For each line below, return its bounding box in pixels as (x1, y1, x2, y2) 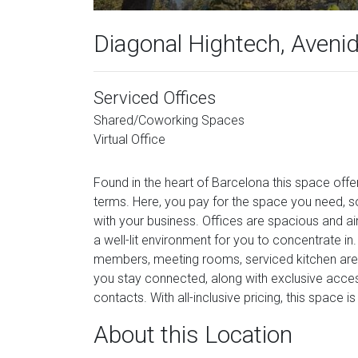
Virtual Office (93, 132, 165, 147)
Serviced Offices (93, 88, 216, 108)
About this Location (93, 320, 292, 348)
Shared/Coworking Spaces (93, 113, 245, 128)
